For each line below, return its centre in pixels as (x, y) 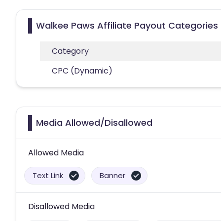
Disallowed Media (61, 206)
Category (70, 51)
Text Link (48, 175)
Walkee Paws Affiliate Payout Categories (127, 25)
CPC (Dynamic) (82, 71)
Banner (112, 175)
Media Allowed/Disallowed (94, 122)
